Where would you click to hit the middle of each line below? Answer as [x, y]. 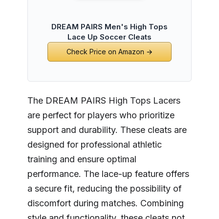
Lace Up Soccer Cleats [109, 37]
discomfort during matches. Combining [106, 203]
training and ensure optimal [82, 159]
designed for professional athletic [95, 145]
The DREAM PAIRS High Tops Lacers [104, 101]
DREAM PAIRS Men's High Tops [109, 27]
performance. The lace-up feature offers [108, 174]
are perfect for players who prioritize [101, 115]
